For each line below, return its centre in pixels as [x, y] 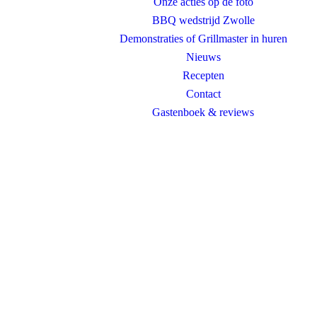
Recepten [203, 75]
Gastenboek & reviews [203, 112]
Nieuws [203, 57]
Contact [203, 94]
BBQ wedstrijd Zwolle [203, 20]
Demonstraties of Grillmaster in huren [203, 39]
